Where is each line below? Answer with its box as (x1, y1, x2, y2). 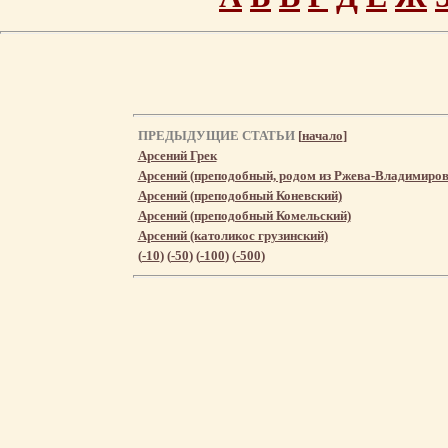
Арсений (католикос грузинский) (137, 227, 328, 243)
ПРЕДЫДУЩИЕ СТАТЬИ (137, 127, 298, 143)
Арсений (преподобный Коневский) (137, 187, 342, 203)
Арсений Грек (137, 147, 217, 163)
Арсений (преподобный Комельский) (137, 207, 351, 223)
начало (301, 127, 343, 143)
